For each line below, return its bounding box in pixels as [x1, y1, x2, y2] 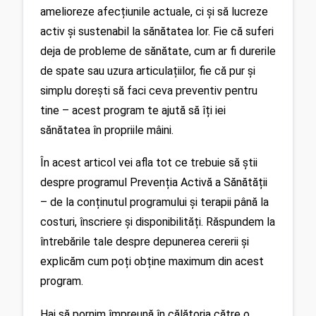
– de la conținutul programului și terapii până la [40, 195, 269, 209]
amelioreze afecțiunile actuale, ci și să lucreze [40, 4, 268, 18]
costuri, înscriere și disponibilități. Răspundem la [40, 215, 275, 229]
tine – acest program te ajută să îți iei [40, 103, 226, 117]
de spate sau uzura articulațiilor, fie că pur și [40, 63, 255, 78]
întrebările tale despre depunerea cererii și [40, 235, 249, 249]
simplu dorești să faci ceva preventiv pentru [40, 83, 257, 97]
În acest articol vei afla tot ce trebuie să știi [40, 156, 257, 170]
